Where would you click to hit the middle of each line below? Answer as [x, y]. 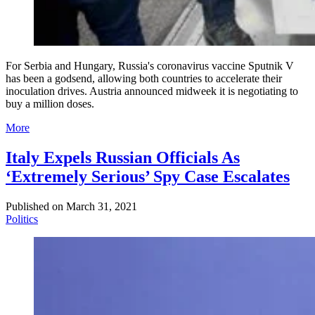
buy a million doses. [50, 103]
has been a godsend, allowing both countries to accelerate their [144, 78]
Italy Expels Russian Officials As [123, 157]
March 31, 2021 [102, 206]
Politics [22, 219]
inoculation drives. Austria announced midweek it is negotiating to [152, 91]
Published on [34, 206]
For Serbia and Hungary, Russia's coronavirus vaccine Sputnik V [150, 65]
